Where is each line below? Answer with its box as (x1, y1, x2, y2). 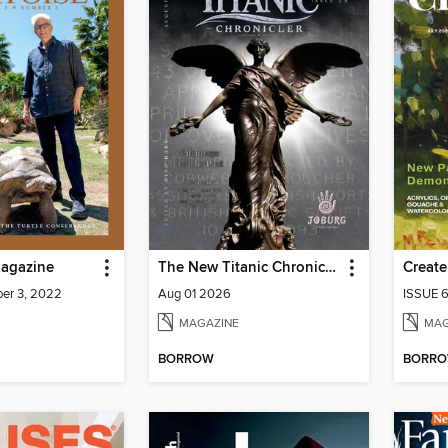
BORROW (158, 351, 214, 369)
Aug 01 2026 (158, 285, 231, 302)
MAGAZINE (179, 315, 239, 331)
